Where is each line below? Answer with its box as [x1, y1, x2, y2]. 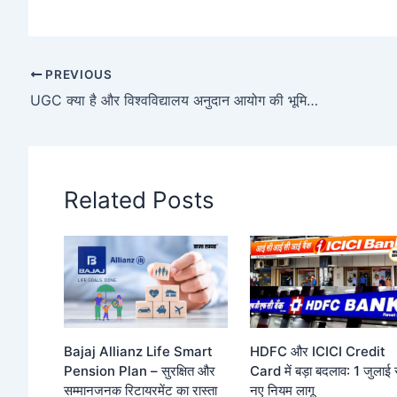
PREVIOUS [42, 66, 113, 82]
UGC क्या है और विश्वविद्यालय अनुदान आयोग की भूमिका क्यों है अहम [307, 90, 318, 109]
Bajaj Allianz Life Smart [64, 343, 213, 361]
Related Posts [64, 185, 214, 214]
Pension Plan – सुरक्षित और [64, 362, 215, 380]
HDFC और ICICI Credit [250, 343, 386, 361]
